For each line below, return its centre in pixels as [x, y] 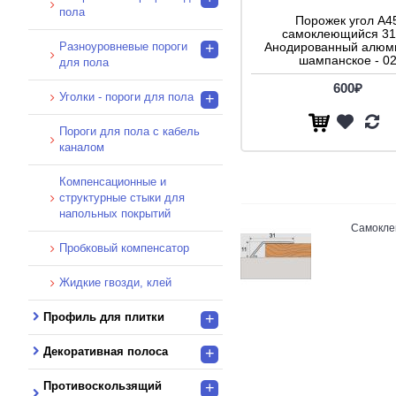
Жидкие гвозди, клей [115, 282]
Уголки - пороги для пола [126, 96]
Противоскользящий [103, 385]
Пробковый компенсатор [124, 247]
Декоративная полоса [106, 351]
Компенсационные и [113, 181]
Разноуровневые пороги [123, 46]
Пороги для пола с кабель [129, 131]
